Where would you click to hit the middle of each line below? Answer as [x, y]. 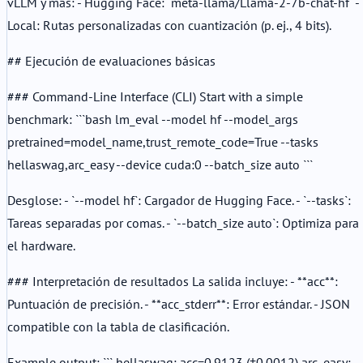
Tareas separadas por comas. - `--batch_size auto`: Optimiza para [183, 222]
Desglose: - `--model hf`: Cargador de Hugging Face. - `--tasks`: [179, 200]
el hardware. [41, 245]
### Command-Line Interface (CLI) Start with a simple [155, 96]
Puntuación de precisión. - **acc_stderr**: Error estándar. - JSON [179, 303]
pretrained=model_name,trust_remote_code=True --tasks [163, 141]
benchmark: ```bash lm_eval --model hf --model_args [153, 119]
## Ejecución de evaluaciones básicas [111, 60]
